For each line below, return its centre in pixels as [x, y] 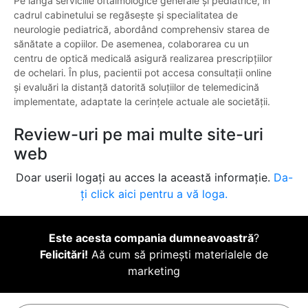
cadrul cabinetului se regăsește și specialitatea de [126, 15]
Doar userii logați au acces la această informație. [144, 178]
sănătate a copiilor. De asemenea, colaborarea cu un [131, 44]
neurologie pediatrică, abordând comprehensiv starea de [142, 30]
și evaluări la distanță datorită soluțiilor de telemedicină [136, 87]
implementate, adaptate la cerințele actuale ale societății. [142, 102]
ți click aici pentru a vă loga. [154, 194]
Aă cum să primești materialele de [178, 255]
